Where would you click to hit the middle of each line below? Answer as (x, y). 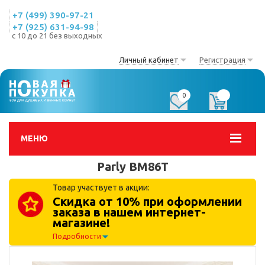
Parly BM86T (132, 167)
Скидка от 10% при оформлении (147, 201)
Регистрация (222, 60)
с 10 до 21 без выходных (57, 35)
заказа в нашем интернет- (129, 212)
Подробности (77, 236)
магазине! (81, 223)
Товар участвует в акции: (101, 188)
